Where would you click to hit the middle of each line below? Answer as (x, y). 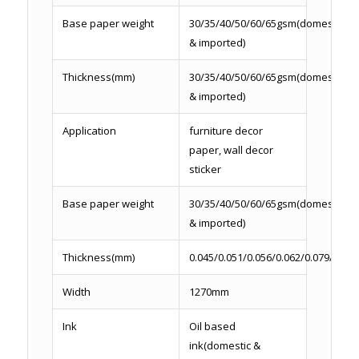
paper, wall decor (231, 150)
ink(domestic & (224, 346)
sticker (205, 169)
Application (89, 131)
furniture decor (226, 131)
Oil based (212, 327)
